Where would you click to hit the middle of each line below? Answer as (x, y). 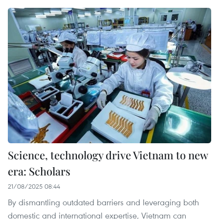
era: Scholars (39, 171)
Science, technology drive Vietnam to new (108, 155)
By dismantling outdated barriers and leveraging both (103, 202)
